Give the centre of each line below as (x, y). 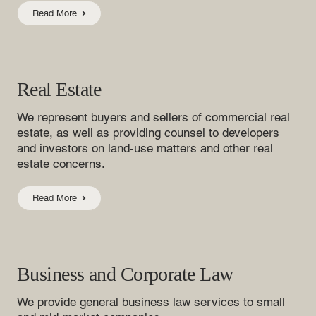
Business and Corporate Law (125, 274)
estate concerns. (61, 164)
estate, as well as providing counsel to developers (148, 133)
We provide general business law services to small (151, 302)
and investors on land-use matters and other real (145, 148)
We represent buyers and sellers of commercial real (153, 117)
